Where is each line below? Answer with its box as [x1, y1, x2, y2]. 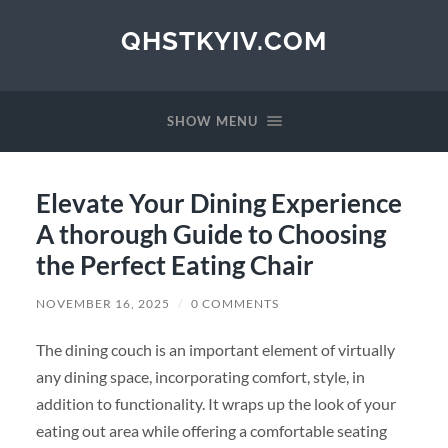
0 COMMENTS [190, 295, 279, 311]
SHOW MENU [166, 113, 258, 129]
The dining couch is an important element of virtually [35, 339, 395, 359]
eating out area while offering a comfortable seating [35, 420, 387, 440]
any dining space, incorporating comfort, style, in [35, 366, 365, 386]
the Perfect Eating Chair [35, 248, 314, 281]
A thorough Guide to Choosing [35, 217, 386, 250]
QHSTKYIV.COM [121, 25, 327, 56]
